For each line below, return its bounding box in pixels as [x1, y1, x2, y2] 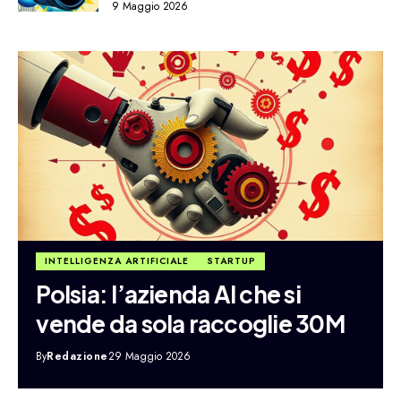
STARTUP [207, 254, 257, 269]
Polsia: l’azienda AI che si [36, 279, 301, 310]
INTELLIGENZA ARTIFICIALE [45, 254, 190, 269]
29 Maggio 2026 [107, 348, 191, 365]
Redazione [47, 348, 108, 365]
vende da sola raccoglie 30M [36, 309, 345, 339]
